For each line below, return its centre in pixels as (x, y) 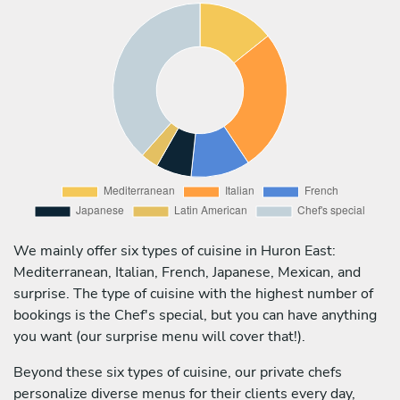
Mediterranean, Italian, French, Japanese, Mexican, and (187, 272)
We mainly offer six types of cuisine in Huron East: (175, 250)
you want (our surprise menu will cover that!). (159, 336)
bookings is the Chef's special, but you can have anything (195, 315)
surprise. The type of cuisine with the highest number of (193, 293)
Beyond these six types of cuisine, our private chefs (178, 372)
